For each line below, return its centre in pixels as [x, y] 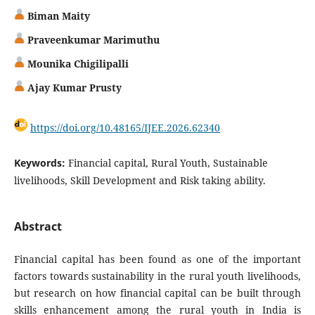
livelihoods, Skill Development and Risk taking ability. [140, 180]
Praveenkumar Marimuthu [92, 39]
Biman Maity [57, 15]
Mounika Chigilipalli [76, 63]
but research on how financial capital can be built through [157, 292]
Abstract [38, 226]
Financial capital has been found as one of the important [157, 259]
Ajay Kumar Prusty [73, 87]
